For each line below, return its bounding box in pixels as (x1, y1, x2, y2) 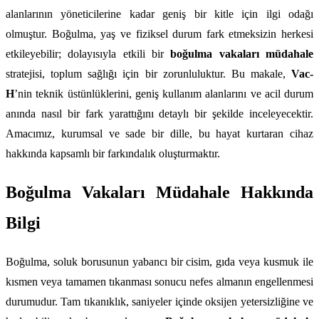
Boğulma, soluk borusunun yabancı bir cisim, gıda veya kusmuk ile (6, 255, 313, 268)
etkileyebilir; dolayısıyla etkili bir (6, 48, 171, 61)
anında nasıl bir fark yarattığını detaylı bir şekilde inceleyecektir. (6, 108, 313, 120)
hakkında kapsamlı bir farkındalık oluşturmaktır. (6, 147, 220, 160)
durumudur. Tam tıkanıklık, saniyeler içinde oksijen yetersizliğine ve (6, 295, 313, 308)
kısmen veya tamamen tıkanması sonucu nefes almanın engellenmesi (6, 275, 313, 288)
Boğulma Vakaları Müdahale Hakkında (6, 182, 313, 202)
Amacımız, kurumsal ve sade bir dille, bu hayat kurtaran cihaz (6, 127, 313, 140)
